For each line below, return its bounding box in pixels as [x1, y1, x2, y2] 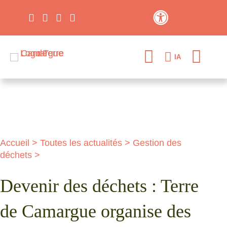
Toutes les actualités [40, 138, 122, 148]
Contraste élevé [160, 25, 211, 33]
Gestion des [133, 138, 181, 148]
